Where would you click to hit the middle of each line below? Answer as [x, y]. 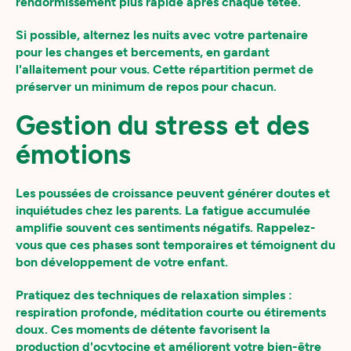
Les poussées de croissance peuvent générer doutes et [173, 193]
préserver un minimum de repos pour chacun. [146, 87]
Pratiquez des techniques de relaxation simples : [154, 295]
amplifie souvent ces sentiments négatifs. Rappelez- [166, 228]
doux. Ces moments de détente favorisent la [143, 329]
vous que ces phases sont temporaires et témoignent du [175, 245]
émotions [73, 155]
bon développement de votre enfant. [122, 262]
